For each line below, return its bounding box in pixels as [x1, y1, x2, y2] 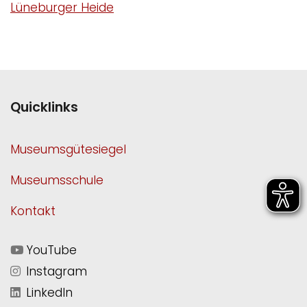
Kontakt [10, 202, 56, 219]
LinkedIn [23, 284, 73, 301]
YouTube [23, 241, 77, 258]
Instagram [23, 262, 87, 280]
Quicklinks [10, 97, 78, 116]
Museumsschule [10, 171, 103, 188]
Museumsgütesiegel [10, 140, 126, 158]
